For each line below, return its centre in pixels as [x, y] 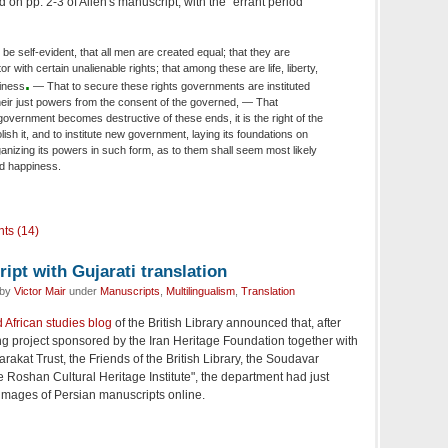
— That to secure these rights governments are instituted [170, 86]
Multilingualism [200, 291]
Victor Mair [40, 291]
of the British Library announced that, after [226, 323]
